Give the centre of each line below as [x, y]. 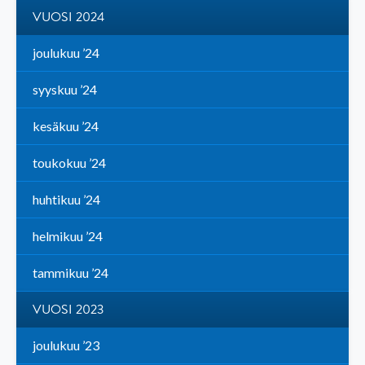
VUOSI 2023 [68, 310]
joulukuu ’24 [66, 53]
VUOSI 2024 [68, 18]
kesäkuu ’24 [66, 126]
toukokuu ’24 [69, 163]
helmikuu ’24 [68, 236]
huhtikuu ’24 [66, 200]
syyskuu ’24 [65, 90]
